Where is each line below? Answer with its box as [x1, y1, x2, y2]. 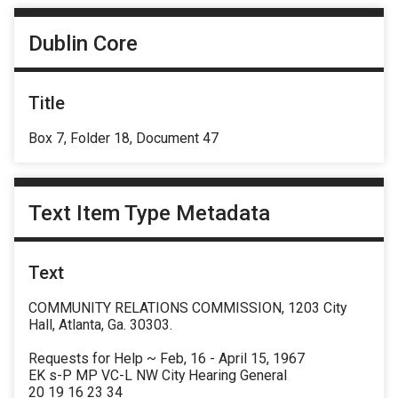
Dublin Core [28, 30, 138, 56]
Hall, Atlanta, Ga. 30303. [28, 316, 172, 334]
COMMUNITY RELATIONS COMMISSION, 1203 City [28, 299, 346, 317]
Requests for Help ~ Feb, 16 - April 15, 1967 [28, 350, 305, 368]
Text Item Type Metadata [28, 201, 270, 227]
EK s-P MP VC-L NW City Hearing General [28, 367, 287, 385]
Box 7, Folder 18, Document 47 [28, 129, 219, 147]
